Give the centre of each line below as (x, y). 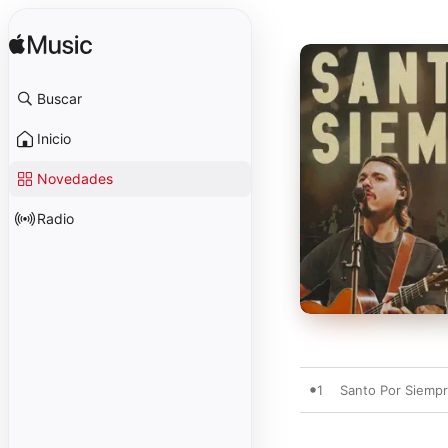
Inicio (54, 138)
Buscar (59, 98)
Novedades (75, 178)
